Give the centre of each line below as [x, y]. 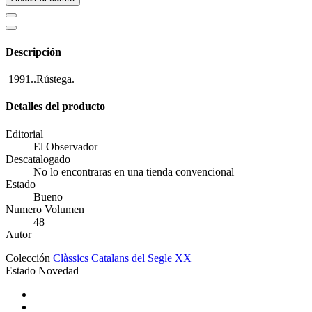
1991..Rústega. [40, 79]
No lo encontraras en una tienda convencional [134, 171]
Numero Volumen [45, 209]
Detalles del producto [55, 107]
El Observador [65, 146]
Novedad [58, 270]
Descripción [33, 52]
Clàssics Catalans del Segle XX [122, 258]
